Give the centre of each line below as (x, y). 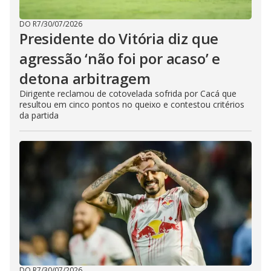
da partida (39, 116)
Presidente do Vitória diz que (119, 39)
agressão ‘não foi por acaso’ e (120, 59)
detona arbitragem (85, 79)
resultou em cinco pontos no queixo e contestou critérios (132, 105)
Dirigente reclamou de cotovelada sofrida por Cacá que (128, 94)
